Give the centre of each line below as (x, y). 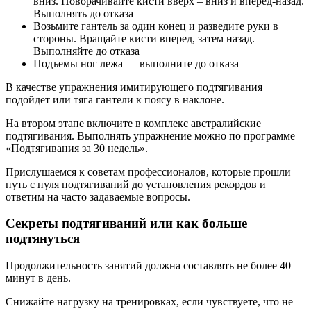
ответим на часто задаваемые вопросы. (98, 196)
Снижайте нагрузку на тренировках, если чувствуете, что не (149, 302)
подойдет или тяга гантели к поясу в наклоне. (115, 99)
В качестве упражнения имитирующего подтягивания (134, 87)
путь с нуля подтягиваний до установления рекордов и (136, 184)
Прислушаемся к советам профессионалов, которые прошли (148, 171)
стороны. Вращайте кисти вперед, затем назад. (144, 38)
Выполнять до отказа (83, 13)
